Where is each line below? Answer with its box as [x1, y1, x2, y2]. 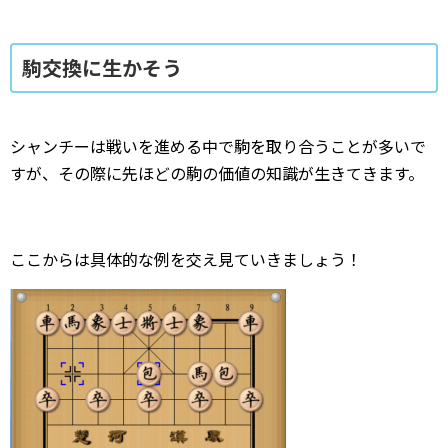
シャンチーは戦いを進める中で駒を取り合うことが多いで [10, 134, 426, 158]
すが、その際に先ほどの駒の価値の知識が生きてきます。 [10, 161, 424, 185]
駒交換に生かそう [22, 53, 182, 82]
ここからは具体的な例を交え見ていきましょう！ [10, 247, 362, 271]
